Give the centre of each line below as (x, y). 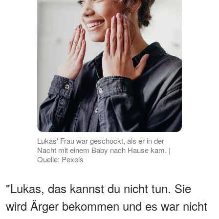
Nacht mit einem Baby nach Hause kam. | (104, 150)
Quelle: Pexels (60, 159)
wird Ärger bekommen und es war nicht (107, 206)
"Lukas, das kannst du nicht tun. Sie (99, 188)
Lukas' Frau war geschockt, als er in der (100, 141)
